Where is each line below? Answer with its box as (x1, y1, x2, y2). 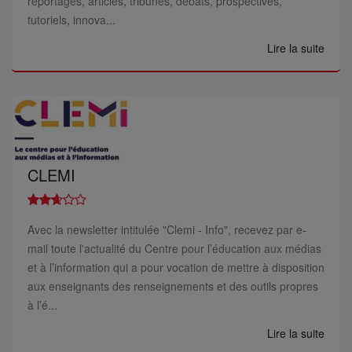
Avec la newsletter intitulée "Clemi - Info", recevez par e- (27, 222, 306, 237)
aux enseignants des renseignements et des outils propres (27, 278, 318, 294)
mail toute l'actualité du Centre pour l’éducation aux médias (27, 240, 321, 256)
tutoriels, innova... (27, 12, 115, 27)
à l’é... (27, 297, 57, 313)
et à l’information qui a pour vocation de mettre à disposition (27, 259, 324, 275)
